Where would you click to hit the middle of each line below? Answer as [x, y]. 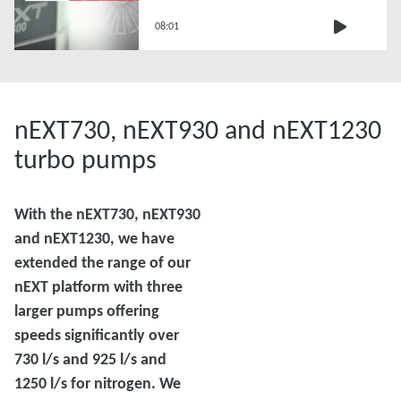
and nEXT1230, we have [94, 239]
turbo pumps [85, 159]
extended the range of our [102, 263]
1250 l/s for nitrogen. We [98, 384]
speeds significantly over [97, 335]
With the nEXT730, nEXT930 [107, 214]
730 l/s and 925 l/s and [90, 359]
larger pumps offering [87, 311]
